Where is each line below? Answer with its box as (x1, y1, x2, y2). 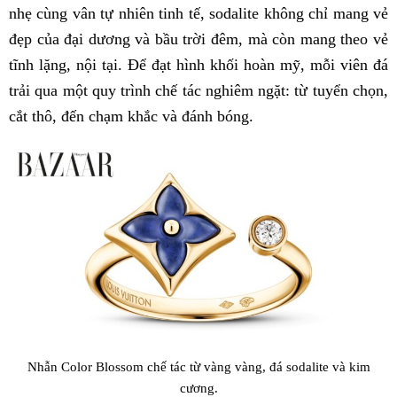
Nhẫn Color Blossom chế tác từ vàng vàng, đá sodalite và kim (27, 358, 370, 374)
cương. (179, 379, 218, 395)
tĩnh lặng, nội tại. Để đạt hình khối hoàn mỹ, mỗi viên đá (9, 55, 388, 74)
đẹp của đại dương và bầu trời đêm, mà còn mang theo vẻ (9, 29, 388, 48)
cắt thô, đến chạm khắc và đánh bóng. (9, 106, 253, 125)
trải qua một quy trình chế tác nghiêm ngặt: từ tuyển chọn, (9, 81, 388, 99)
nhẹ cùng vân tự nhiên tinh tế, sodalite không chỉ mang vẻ (9, 4, 388, 22)
